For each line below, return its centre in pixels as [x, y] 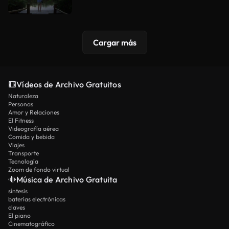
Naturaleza [23, 96]
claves [17, 207]
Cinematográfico [31, 223]
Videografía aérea [33, 128]
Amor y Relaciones [34, 112]
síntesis [18, 191]
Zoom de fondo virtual [39, 169]
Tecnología [23, 161]
